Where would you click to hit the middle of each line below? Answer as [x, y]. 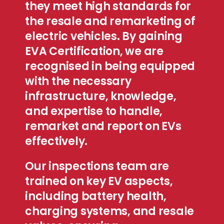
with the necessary [78, 81]
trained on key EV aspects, [99, 181]
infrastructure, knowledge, [101, 96]
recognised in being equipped [110, 66]
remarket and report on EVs [103, 126]
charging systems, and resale [109, 211]
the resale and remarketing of [110, 21]
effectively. [56, 141]
